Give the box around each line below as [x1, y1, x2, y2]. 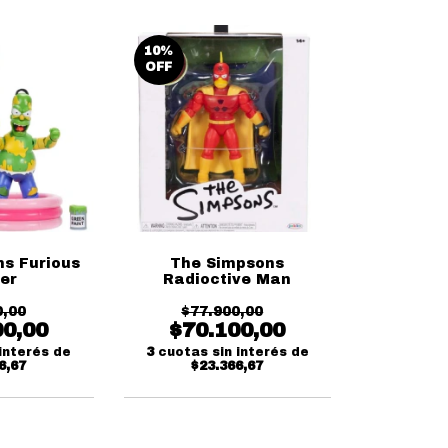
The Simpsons [170, 256, 285, 271]
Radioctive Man [163, 272, 292, 287]
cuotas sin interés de [157, 345, 309, 359]
